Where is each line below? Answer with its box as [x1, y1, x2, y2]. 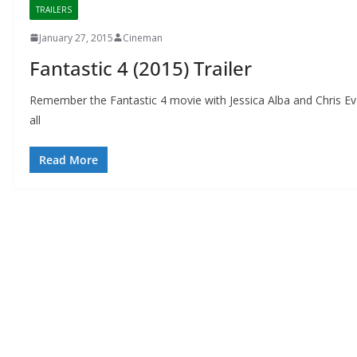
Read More [39, 151, 98, 167]
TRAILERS [36, 3, 72, 15]
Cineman [123, 30, 163, 45]
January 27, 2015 [39, 30, 113, 45]
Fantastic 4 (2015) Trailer [29, 54, 252, 81]
